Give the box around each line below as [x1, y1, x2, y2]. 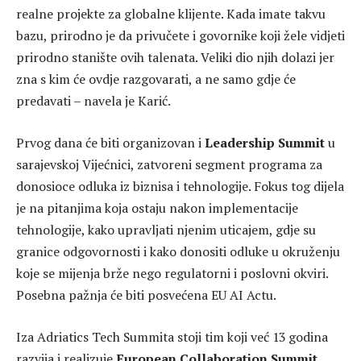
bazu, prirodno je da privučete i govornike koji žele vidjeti [16, 27, 345, 45]
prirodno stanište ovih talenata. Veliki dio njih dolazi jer [16, 48, 334, 67]
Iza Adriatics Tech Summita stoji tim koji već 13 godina [16, 327, 328, 346]
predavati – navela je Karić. [16, 92, 171, 110]
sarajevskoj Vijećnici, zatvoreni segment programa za [16, 156, 322, 174]
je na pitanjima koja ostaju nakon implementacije [16, 199, 298, 218]
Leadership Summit [201, 134, 325, 152]
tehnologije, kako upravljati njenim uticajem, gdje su [16, 221, 316, 239]
